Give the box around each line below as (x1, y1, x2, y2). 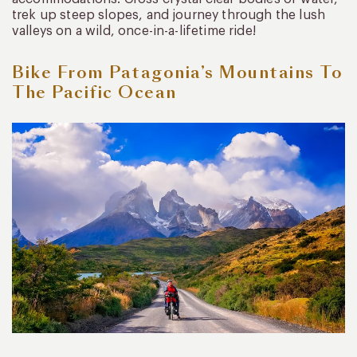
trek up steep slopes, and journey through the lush (12, 8, 326, 22)
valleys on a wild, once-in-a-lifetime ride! (12, 24, 256, 37)
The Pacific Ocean (12, 80, 177, 104)
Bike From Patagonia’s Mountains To (12, 61, 343, 84)
